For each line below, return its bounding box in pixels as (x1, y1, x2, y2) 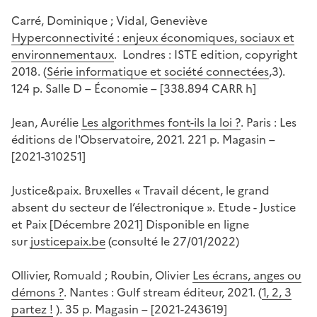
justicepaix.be (30, 233, 105, 250)
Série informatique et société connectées (47, 63, 269, 81)
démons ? (11, 284, 64, 301)
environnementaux (11, 46, 114, 64)
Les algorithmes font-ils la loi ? (81, 114, 241, 132)
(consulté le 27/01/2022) (105, 233, 239, 250)
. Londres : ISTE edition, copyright (114, 46, 298, 64)
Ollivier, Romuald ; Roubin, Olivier (11, 267, 192, 284)
